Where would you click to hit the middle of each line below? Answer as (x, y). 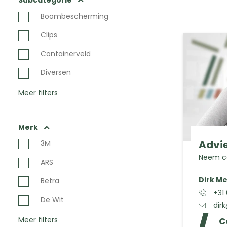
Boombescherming (74, 16)
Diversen (56, 72)
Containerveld (66, 54)
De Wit (52, 200)
